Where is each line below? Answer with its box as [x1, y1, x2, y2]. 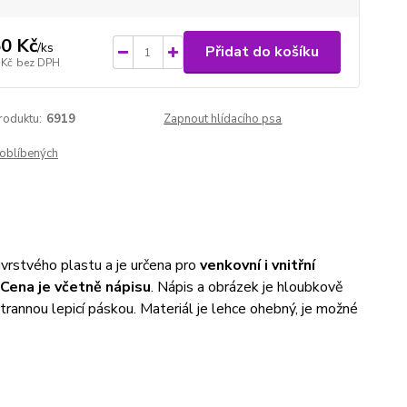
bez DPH [15, 55, 60, 70]
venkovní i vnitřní [199, 255, 315, 275]
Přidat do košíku [204, 42, 319, 62]
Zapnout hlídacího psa [164, 111, 283, 127]
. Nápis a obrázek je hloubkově [150, 277, 343, 297]
